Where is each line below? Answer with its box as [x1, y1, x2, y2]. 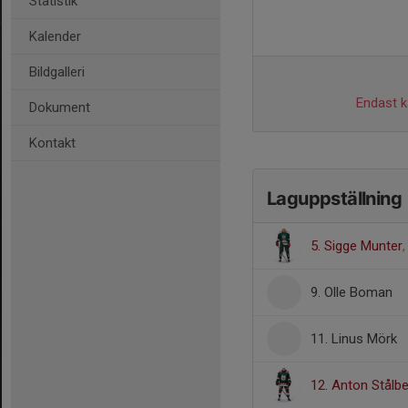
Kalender [29, 28, 81, 45]
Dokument [29, 99, 90, 116]
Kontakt [29, 135, 76, 151]
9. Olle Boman [311, 284, 393, 301]
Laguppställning [267, 188, 402, 209]
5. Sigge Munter [311, 238, 403, 254]
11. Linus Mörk [311, 331, 397, 347]
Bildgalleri [29, 64, 85, 80]
